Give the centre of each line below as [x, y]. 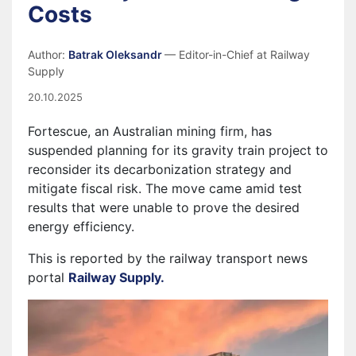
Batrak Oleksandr [116, 54]
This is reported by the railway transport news [168, 258]
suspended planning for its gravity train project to [178, 150]
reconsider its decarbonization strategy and [160, 169]
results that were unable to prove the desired [164, 207]
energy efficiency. [81, 226]
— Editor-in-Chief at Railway [237, 54]
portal [48, 277]
